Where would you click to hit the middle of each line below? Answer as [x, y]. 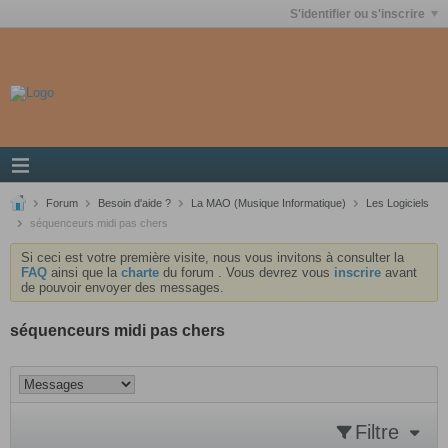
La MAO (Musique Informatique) [268, 203]
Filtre [377, 432]
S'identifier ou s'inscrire [357, 13]
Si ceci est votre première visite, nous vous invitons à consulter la [212, 257]
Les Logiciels [397, 203]
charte [140, 272]
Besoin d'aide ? [134, 203]
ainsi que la [84, 272]
